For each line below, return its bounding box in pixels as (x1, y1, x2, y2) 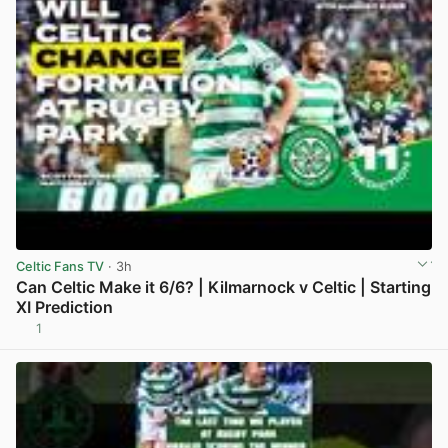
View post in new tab (302, 328, 430, 344)
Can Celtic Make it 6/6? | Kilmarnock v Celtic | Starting (16, 277, 431, 298)
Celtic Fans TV (16, 259, 104, 275)
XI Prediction (16, 297, 113, 318)
